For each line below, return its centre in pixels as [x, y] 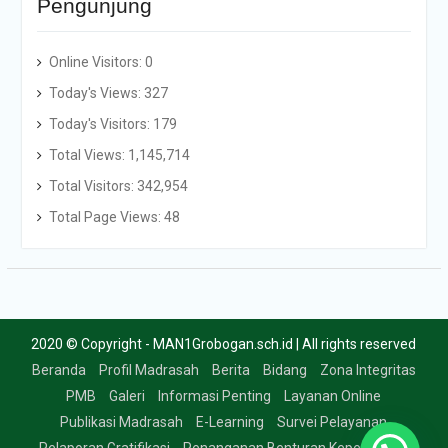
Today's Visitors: [100, 124]
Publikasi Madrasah [122, 422]
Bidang [284, 370]
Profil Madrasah [148, 370]
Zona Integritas [367, 370]
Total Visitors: [92, 186]
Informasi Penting [215, 396]
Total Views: [88, 155]
